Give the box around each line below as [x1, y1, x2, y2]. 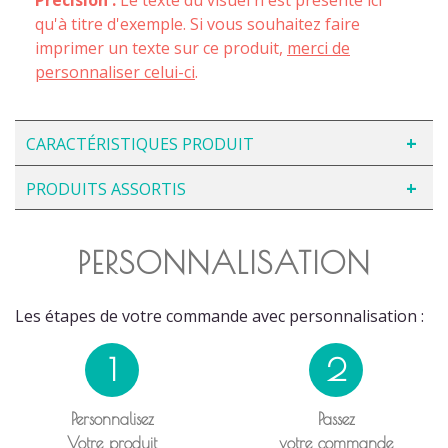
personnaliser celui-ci [35, 60, 195, 83]
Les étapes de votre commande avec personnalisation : [15, 304, 424, 327]
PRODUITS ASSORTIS [26, 177, 186, 200]
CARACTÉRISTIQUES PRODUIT [26, 132, 254, 155]
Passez [317, 409, 355, 428]
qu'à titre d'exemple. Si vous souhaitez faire [35, 12, 360, 35]
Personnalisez [70, 409, 154, 428]
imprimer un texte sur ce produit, [35, 36, 287, 59]
